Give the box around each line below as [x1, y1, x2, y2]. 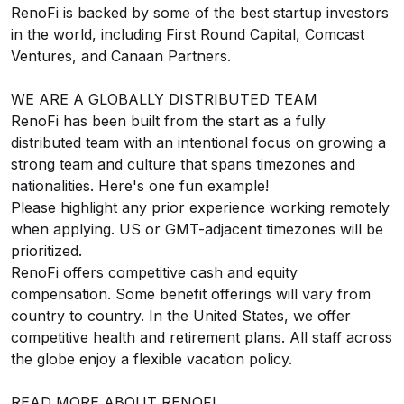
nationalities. [11, 177, 98, 195]
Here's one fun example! [98, 177, 269, 195]
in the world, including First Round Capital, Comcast [11, 25, 364, 43]
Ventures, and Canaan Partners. [11, 47, 231, 65]
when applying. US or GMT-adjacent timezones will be [11, 220, 383, 238]
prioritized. [11, 242, 82, 260]
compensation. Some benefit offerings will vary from [11, 285, 371, 303]
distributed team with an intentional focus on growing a [11, 133, 386, 151]
